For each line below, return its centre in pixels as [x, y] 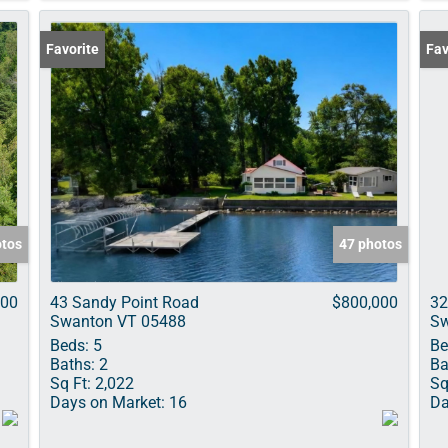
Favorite [72, 49]
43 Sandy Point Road [124, 302]
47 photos [370, 244]
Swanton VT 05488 [118, 321]
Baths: [72, 364]
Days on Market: [107, 402]
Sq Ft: [70, 383]
